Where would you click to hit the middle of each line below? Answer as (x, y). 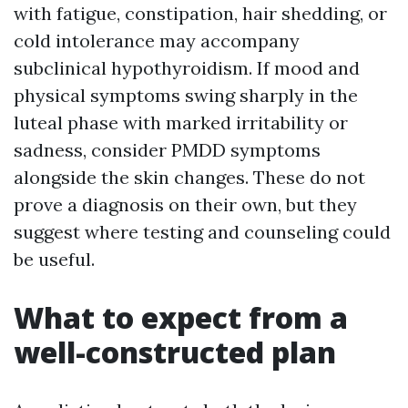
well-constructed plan (175, 352)
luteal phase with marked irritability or (181, 123)
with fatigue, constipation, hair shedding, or (200, 14)
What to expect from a (181, 318)
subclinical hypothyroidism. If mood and (187, 68)
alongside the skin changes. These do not (189, 178)
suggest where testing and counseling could (202, 232)
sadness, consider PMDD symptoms (167, 150)
